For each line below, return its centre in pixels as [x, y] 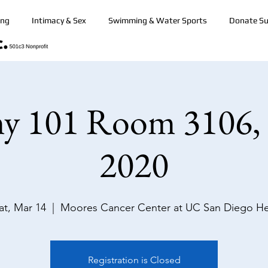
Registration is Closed [134, 260]
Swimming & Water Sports [157, 20]
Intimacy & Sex [59, 20]
